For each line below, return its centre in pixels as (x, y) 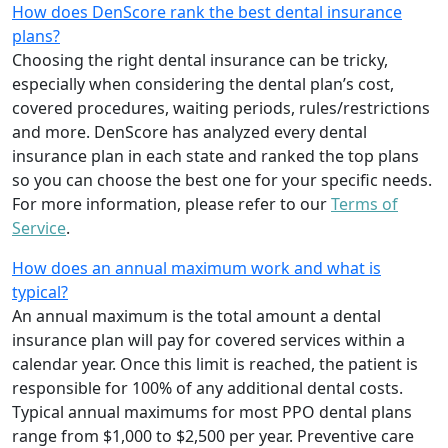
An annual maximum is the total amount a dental (196, 316)
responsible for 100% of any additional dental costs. (207, 388)
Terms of (364, 204)
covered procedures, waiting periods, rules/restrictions (221, 108)
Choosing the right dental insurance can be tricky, (200, 60)
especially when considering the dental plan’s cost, (203, 84)
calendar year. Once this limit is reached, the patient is (215, 364)
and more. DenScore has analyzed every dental (189, 132)
